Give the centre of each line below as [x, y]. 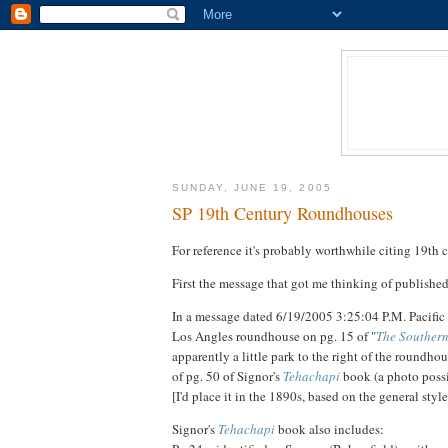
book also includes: [329, 428]
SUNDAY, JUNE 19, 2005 [252, 187]
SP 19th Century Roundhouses [282, 213]
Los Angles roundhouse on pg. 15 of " [274, 335]
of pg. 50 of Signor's [227, 375]
